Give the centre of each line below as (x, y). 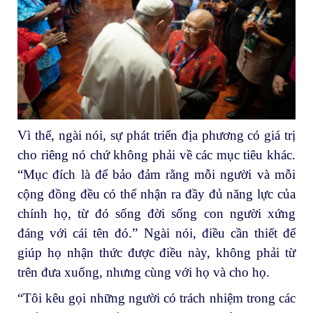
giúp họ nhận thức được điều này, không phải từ (156, 252)
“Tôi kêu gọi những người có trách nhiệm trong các (156, 298)
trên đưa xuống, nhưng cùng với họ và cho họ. (144, 272)
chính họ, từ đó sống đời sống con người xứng (156, 213)
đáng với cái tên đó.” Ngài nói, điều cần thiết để (156, 233)
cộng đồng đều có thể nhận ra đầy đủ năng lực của (156, 194)
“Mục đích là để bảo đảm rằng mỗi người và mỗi (156, 174)
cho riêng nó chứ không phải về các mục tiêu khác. (156, 154)
